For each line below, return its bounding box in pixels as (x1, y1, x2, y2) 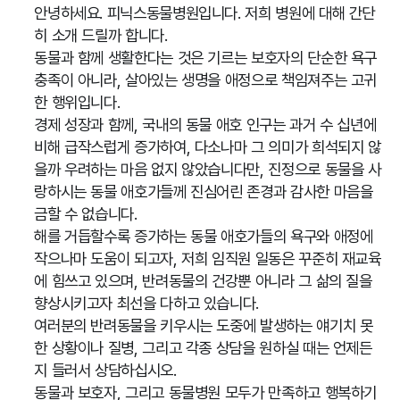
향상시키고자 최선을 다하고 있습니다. (34, 293, 260, 312)
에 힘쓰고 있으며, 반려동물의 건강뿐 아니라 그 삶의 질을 (34, 271, 372, 290)
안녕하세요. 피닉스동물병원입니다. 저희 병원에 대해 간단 (34, 3, 376, 22)
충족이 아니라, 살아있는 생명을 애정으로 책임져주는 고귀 (34, 70, 378, 89)
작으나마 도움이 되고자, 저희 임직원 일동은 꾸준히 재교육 (34, 248, 381, 268)
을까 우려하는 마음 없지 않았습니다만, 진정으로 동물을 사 (34, 159, 381, 179)
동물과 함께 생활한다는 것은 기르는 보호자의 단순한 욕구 (34, 47, 378, 67)
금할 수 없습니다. (34, 204, 137, 223)
